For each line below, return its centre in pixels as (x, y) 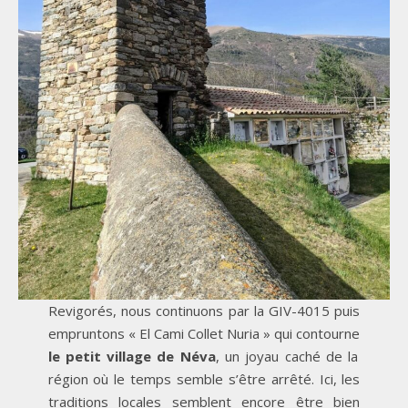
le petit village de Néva (132, 356)
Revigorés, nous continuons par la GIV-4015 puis (204, 310)
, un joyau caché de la (287, 356)
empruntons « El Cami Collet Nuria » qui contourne (204, 333)
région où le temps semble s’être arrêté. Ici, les (204, 378)
